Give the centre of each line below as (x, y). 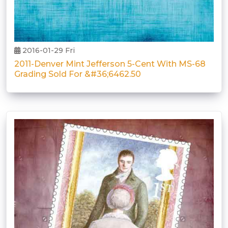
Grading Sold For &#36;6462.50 (78, 74)
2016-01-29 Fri (48, 50)
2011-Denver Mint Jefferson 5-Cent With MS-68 (110, 64)
